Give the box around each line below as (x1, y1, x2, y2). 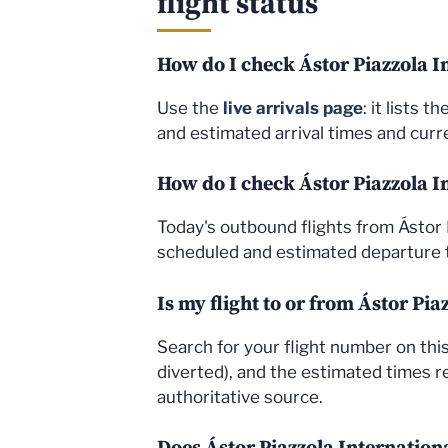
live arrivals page (223, 97, 363, 118)
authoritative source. (157, 386, 323, 407)
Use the (157, 97, 223, 118)
